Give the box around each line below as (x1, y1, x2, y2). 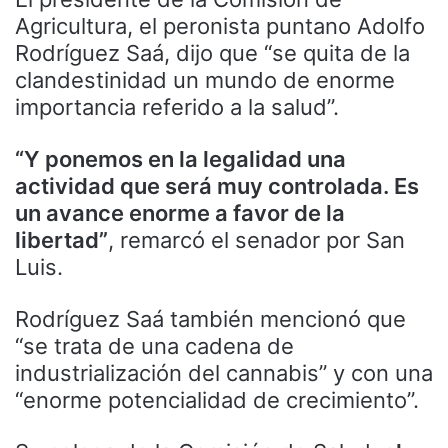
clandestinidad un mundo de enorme (15, 67, 395, 94)
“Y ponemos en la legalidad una (15, 146, 346, 173)
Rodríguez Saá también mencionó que (15, 306, 406, 333)
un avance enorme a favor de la (15, 200, 345, 227)
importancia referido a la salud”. (15, 94, 339, 121)
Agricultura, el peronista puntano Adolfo (15, 13, 425, 40)
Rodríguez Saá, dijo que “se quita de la (15, 40, 410, 67)
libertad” (15, 227, 108, 254)
